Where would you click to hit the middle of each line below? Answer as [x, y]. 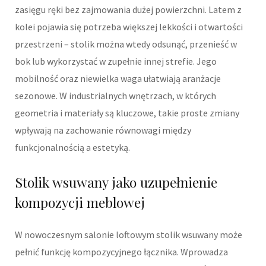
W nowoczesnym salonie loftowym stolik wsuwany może [129, 235]
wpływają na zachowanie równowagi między [103, 130]
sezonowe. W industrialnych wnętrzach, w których [115, 95]
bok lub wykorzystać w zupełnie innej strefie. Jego [116, 61]
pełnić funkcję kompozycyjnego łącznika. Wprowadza [121, 252]
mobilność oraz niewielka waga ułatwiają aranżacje [118, 78]
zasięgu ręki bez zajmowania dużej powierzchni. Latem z [128, 9]
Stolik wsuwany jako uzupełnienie [116, 182]
